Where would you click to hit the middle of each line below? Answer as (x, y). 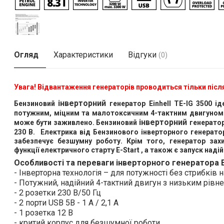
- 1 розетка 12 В (43, 213)
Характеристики (83, 55)
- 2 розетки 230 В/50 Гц (57, 193)
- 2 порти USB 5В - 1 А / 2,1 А (66, 203)
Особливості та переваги (65, 163)
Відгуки (143, 55)
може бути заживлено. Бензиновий (77, 123)
